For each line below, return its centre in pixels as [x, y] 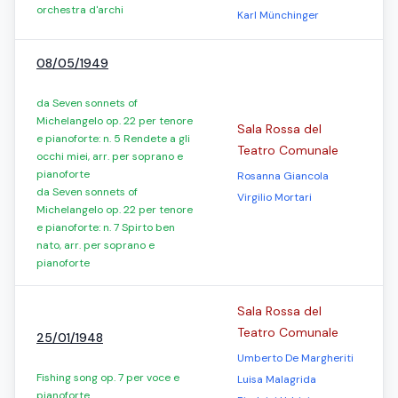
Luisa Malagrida [277, 379]
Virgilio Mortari [275, 197]
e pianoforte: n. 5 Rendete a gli [113, 139]
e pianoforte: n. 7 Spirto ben [106, 227]
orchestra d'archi [80, 10]
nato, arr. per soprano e [96, 245]
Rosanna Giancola [283, 176]
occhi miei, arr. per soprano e [110, 156]
